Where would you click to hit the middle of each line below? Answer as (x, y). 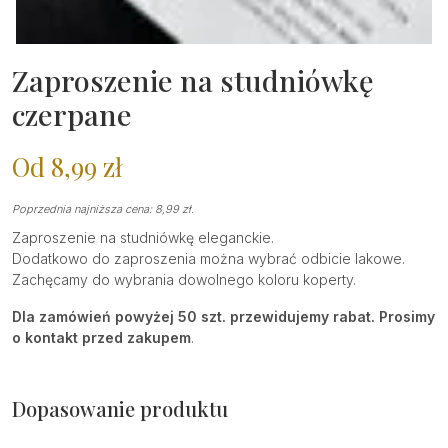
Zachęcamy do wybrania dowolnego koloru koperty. (184, 279)
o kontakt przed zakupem (101, 337)
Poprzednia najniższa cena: (83, 208)
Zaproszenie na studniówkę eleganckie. (143, 237)
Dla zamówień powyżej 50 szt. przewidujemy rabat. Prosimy (223, 316)
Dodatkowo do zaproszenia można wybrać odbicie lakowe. (208, 258)
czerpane (72, 113)
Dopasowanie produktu (120, 408)
